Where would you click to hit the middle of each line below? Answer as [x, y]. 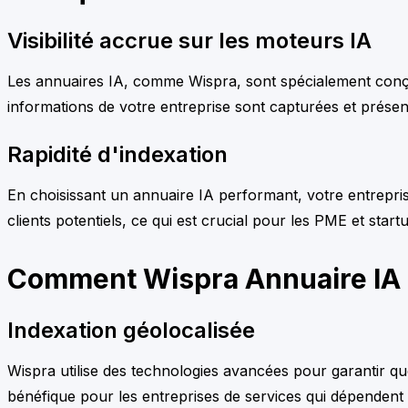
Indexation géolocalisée [131, 330]
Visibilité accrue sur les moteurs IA [189, 40]
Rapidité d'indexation [117, 154]
